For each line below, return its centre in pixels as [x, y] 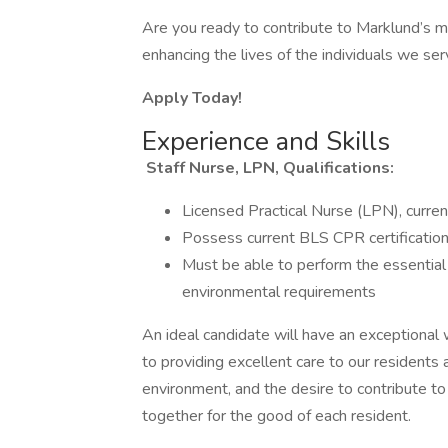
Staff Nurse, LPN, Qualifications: [270, 168]
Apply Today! [192, 98]
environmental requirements [279, 292]
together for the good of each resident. [276, 416]
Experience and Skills [266, 141]
